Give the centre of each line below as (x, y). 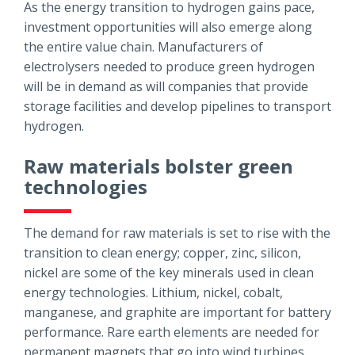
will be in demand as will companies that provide (166, 87)
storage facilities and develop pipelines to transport (177, 107)
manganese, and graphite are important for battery (177, 313)
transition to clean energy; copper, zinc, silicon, (162, 253)
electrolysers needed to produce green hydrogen (169, 67)
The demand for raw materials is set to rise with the (177, 233)
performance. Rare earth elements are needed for (172, 332)
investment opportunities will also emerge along (168, 27)
